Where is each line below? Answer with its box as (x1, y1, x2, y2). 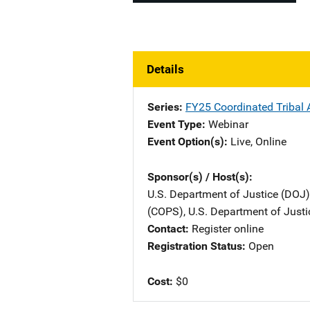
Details (147, 62, 184, 76)
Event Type (147, 118, 202, 131)
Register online (192, 222, 264, 235)
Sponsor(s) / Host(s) (147, 170, 249, 183)
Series (147, 100, 179, 113)
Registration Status (147, 239, 242, 253)
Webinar (208, 118, 248, 131)
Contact (147, 222, 185, 235)
